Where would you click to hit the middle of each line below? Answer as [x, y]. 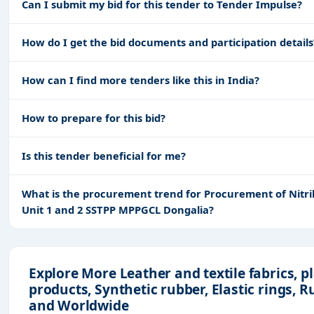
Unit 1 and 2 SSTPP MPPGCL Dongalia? [118, 209]
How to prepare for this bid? [94, 117]
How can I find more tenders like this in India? [141, 80]
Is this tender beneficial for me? [104, 155]
